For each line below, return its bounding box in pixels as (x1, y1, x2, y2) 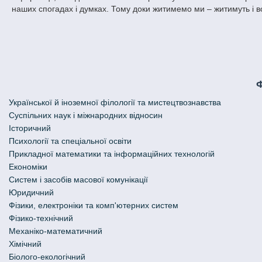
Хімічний (9, 239, 42, 249)
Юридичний (9, 187, 54, 197)
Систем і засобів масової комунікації (9, 174, 148, 184)
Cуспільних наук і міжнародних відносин (9, 110, 163, 120)
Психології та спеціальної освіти (9, 136, 132, 146)
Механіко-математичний (9, 226, 102, 236)
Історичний (9, 123, 51, 133)
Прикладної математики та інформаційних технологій (9, 149, 215, 158)
